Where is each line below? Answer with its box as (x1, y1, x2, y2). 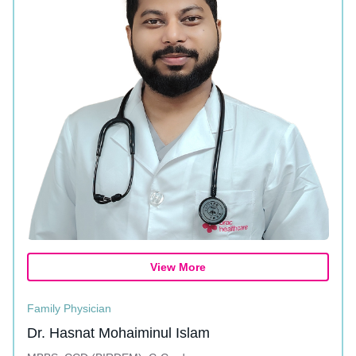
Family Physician (27, 302, 111, 315)
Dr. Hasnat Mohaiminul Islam (27, 325, 210, 341)
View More (150, 261, 206, 273)
